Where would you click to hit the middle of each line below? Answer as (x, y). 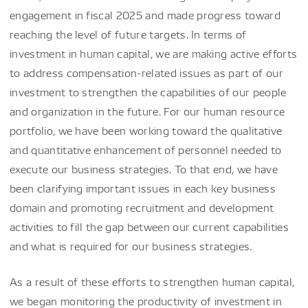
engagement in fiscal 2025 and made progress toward (145, 15)
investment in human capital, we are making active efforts (154, 53)
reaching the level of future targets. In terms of (128, 34)
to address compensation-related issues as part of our (146, 73)
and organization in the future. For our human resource (147, 111)
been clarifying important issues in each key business (143, 188)
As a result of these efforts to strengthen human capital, (152, 282)
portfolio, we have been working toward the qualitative (146, 130)
